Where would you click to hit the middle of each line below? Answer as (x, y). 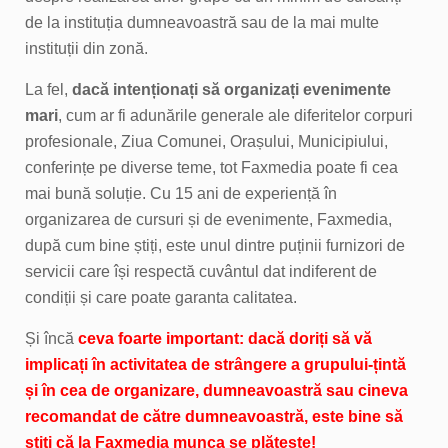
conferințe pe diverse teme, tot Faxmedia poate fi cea (212, 167)
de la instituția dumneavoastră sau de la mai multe (202, 22)
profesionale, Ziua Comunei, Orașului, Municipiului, (207, 141)
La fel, (49, 89)
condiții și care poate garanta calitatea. (161, 297)
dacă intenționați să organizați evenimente (232, 89)
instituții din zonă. (87, 48)
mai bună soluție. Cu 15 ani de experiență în (181, 193)
